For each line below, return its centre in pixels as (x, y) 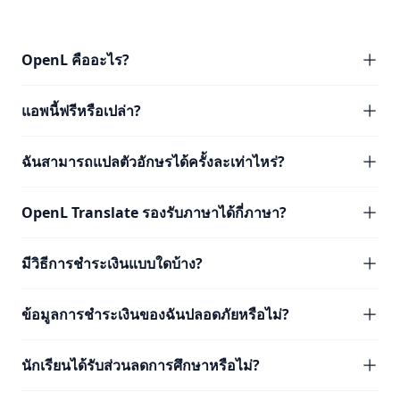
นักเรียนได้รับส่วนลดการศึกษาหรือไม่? (141, 365)
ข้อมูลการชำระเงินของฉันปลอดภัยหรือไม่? (155, 314)
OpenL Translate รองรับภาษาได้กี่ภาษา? (154, 212)
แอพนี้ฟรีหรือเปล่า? (81, 111)
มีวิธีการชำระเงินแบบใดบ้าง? (112, 263)
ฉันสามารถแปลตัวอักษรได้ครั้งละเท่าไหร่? (153, 162)
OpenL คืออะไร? (75, 60)
